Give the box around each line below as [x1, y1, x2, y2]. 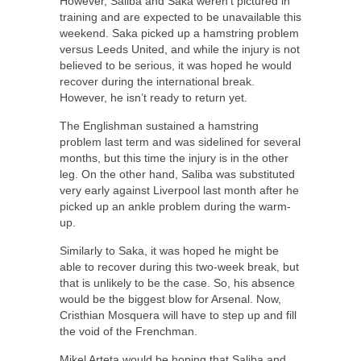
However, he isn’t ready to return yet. [60, 90, 247, 104]
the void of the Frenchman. [60, 324, 197, 338]
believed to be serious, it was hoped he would [60, 58, 292, 72]
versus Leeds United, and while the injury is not [60, 42, 300, 56]
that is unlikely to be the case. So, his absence [60, 276, 295, 289]
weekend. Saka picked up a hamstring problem [60, 26, 299, 39]
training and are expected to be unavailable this [60, 10, 301, 23]
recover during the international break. [60, 74, 255, 88]
